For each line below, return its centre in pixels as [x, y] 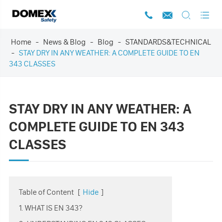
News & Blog [64, 42]
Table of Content [46, 192]
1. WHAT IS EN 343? [50, 208]
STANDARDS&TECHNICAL [168, 42]
